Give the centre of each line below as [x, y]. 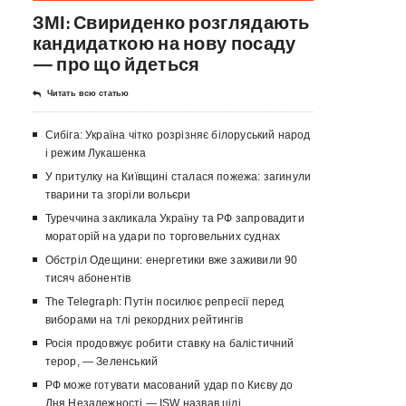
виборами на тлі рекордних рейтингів [144, 320]
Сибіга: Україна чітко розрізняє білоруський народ [178, 135]
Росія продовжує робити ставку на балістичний [169, 344]
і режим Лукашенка [95, 154]
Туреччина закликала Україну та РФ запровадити [174, 219]
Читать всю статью [88, 94]
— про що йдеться [116, 64]
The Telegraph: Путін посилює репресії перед [164, 302]
